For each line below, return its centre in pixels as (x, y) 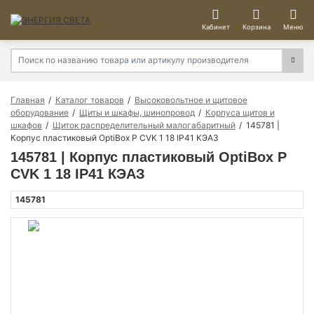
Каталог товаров (89, 100)
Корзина (256, 27)
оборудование (40, 112)
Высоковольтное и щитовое (191, 100)
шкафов (26, 125)
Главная (28, 100)
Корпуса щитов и (240, 112)
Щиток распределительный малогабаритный (144, 125)
